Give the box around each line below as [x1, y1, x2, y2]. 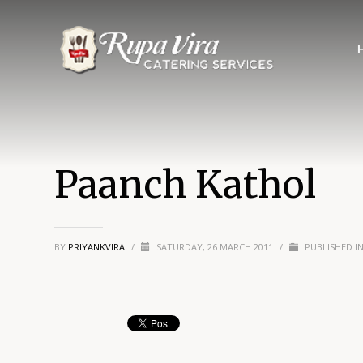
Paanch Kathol [54, 161, 316, 208]
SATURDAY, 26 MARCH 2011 [156, 241, 275, 253]
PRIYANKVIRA [68, 241, 127, 253]
